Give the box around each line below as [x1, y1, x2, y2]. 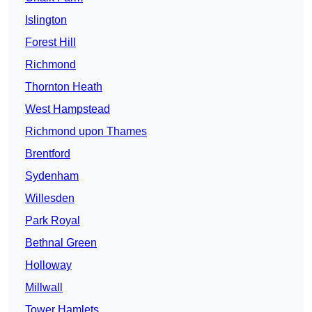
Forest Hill [25, 36, 76, 49]
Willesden [25, 192, 75, 205]
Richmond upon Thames [25, 125, 147, 138]
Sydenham [25, 170, 79, 182]
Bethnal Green [25, 237, 97, 249]
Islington [25, 14, 67, 26]
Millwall [25, 281, 63, 294]
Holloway [25, 259, 72, 272]
